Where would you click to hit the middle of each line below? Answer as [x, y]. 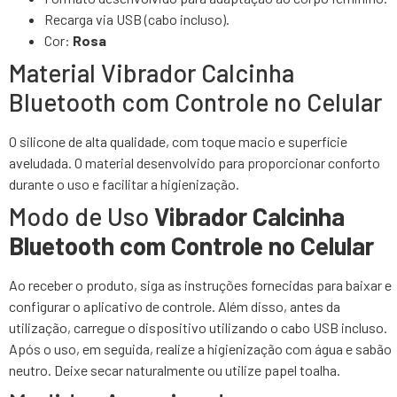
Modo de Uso [82, 217]
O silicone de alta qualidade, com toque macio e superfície [178, 142]
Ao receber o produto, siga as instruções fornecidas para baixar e [200, 285]
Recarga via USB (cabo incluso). [137, 19]
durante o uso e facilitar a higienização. [124, 184]
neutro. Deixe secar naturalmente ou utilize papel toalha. [175, 370]
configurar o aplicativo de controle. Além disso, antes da [175, 307]
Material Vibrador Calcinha [152, 73]
